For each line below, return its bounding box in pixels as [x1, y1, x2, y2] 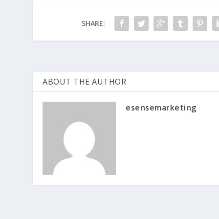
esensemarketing [126, 102, 197, 113]
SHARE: [81, 19, 105, 28]
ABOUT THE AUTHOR [43, 76, 127, 87]
